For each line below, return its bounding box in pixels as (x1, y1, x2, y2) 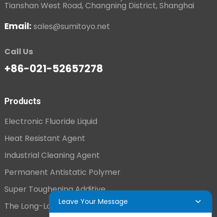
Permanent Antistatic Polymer (4, 167, 121, 178)
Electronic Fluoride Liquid (4, 116, 97, 127)
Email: (4, 20, 33, 32)
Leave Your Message (58, 196, 128, 206)
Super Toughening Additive (4, 184, 106, 195)
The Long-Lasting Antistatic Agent (4, 201, 134, 212)
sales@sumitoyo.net (33, 21, 110, 32)
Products (4, 96, 41, 106)
